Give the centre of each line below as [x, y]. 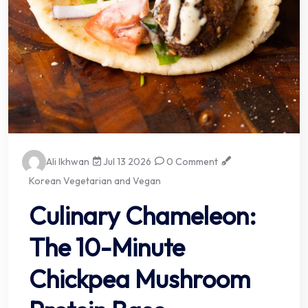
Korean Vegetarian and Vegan [95, 180]
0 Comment [191, 161]
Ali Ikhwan [68, 161]
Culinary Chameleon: [143, 215]
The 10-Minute [107, 247]
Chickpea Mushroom [140, 278]
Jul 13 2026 [126, 161]
